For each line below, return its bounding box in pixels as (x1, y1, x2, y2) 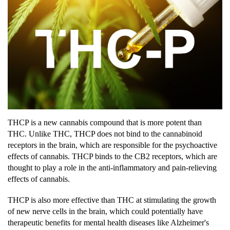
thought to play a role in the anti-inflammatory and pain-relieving (8, 163, 217, 172)
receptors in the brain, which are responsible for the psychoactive (8, 140, 217, 149)
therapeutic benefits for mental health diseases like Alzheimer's (8, 218, 209, 227)
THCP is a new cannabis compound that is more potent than (8, 118, 202, 127)
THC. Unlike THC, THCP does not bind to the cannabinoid (8, 129, 202, 138)
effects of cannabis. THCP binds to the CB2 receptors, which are (8, 151, 217, 161)
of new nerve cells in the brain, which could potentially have (8, 206, 203, 216)
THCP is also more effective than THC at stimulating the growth (8, 195, 216, 204)
